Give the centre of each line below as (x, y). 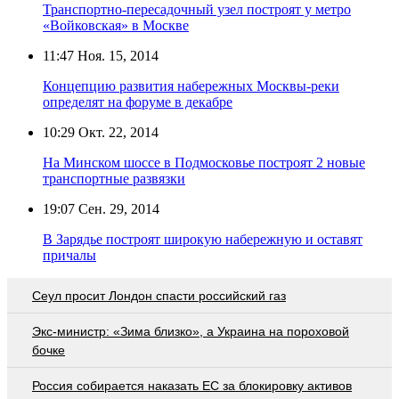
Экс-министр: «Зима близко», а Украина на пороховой (191, 331)
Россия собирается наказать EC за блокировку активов (192, 385)
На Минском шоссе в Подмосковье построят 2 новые (204, 162)
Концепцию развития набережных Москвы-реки (191, 85)
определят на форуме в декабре (138, 102)
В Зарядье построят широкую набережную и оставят (203, 239)
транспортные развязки (114, 178)
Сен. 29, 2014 (117, 208)
